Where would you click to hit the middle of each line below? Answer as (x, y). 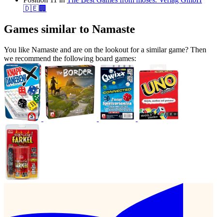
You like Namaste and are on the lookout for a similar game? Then (105, 50)
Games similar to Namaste (70, 29)
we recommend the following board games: (70, 59)
